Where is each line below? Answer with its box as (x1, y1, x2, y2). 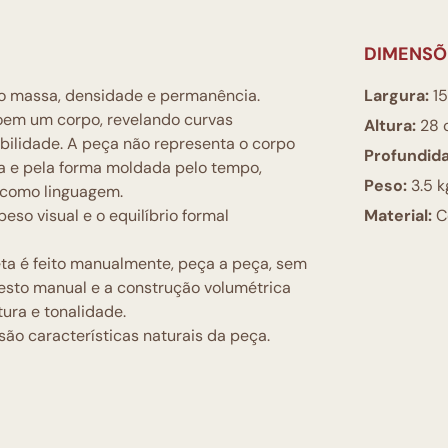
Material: (364, 205, 432, 226)
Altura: (364, 115, 416, 136)
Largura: (364, 85, 429, 106)
